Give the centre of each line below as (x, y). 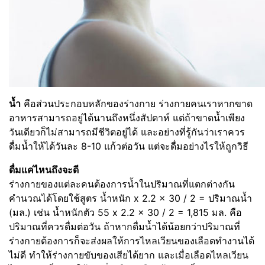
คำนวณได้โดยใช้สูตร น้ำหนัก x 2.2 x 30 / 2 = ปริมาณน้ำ (130, 198)
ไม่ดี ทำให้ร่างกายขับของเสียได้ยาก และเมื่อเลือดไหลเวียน (129, 255)
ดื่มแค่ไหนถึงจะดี (44, 170)
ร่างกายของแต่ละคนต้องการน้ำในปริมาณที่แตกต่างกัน (122, 184)
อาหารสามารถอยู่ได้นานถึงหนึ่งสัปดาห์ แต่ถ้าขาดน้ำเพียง (127, 118)
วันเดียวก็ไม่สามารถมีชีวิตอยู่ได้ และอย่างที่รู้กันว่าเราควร (127, 132)
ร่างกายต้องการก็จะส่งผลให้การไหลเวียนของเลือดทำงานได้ (132, 241)
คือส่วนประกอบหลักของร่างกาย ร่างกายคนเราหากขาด (137, 104)
